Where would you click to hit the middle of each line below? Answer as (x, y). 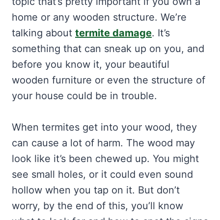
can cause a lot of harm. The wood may (103, 143)
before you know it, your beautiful (91, 65)
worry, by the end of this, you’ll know (97, 206)
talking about (43, 33)
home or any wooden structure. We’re (99, 17)
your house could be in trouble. (84, 96)
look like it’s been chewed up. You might (105, 159)
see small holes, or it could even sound (102, 175)
